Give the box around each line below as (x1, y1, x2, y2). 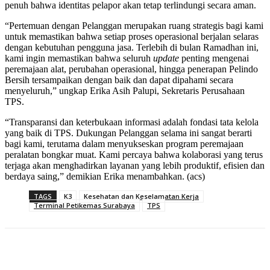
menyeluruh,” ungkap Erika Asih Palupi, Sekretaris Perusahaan (5, 86, 245, 96)
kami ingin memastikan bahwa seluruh (5, 53, 153, 64)
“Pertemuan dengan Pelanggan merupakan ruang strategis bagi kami (5, 20, 263, 31)
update (153, 53, 179, 64)
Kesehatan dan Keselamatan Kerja (84, 192, 199, 201)
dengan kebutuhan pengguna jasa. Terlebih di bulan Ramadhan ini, (5, 42, 259, 53)
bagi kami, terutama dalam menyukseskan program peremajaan (5, 139, 243, 149)
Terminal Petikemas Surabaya (34, 201, 135, 210)
